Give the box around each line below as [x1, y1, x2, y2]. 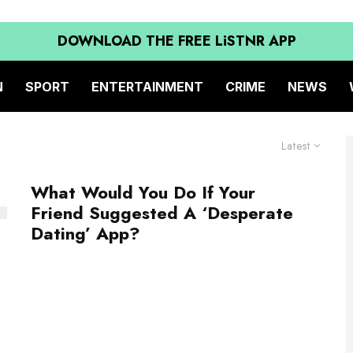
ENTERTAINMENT [91, 78, 203, 95]
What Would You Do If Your [31, 180, 255, 205]
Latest [281, 138, 310, 154]
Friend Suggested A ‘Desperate [31, 200, 293, 225]
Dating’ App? [31, 221, 140, 246]
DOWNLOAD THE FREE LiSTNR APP [57, 31, 296, 51]
